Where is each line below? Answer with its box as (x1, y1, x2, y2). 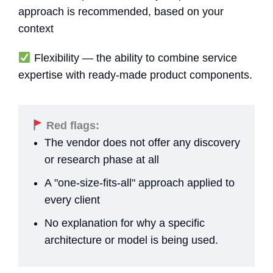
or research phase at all (44, 154, 159, 166)
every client (44, 194, 100, 207)
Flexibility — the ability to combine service (30, 52, 237, 65)
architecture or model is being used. (44, 234, 218, 247)
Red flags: (43, 119, 99, 132)
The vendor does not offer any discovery (44, 136, 240, 149)
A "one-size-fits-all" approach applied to (44, 177, 235, 190)
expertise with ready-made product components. (18, 69, 252, 82)
